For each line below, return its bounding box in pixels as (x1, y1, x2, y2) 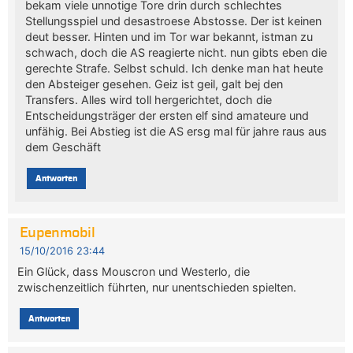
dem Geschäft (24, 139, 101, 154)
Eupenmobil (19, 226, 95, 241)
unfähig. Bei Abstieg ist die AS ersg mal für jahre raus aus (24, 124, 327, 138)
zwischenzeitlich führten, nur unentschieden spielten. (17, 280, 297, 294)
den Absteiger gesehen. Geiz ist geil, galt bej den (24, 76, 283, 91)
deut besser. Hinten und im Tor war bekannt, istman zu (24, 29, 313, 43)
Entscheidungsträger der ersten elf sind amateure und (24, 108, 309, 122)
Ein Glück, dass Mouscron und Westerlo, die (17, 264, 251, 278)
